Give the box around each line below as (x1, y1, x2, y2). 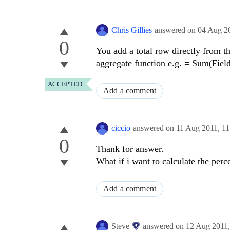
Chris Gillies (111, 26, 152, 35)
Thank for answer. (96, 144, 164, 155)
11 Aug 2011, (176, 124, 222, 133)
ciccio (111, 124, 130, 133)
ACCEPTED (48, 80, 82, 88)
